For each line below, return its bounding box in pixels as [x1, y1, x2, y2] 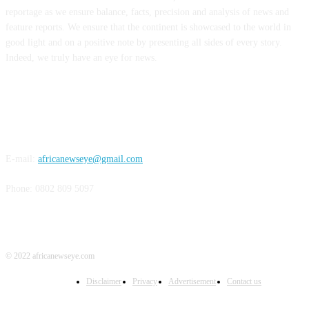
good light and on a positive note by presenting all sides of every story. [6, 37, 282, 48]
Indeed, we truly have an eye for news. [6, 52, 157, 63]
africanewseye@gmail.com [38, 154, 143, 165]
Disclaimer [86, 277, 121, 287]
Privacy [132, 277, 157, 287]
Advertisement [168, 277, 216, 287]
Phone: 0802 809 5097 [6, 183, 94, 195]
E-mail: [6, 154, 38, 165]
